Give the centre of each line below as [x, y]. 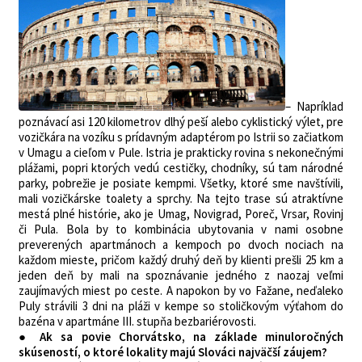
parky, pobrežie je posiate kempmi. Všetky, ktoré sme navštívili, [181, 183]
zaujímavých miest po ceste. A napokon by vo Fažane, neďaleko [181, 290]
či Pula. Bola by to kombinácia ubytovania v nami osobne [181, 229]
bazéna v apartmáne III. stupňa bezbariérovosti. [137, 321]
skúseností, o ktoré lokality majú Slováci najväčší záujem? [173, 352]
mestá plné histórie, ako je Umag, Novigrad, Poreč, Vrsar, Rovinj [181, 214]
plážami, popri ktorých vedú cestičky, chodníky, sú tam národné [181, 168]
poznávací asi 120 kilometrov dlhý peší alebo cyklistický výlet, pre [181, 122]
